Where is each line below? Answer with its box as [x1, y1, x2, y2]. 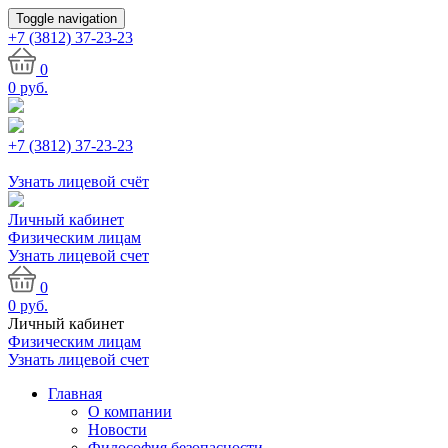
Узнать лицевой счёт [8, 173, 149, 190]
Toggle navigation [16, 11, 117, 26]
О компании [88, 403, 172, 420]
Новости [88, 421, 147, 438]
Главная [48, 385, 102, 402]
